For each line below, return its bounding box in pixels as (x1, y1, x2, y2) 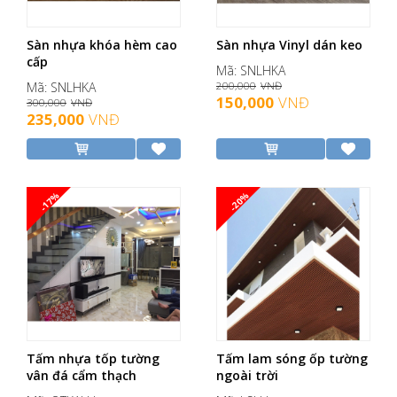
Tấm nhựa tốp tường (27, 350, 160, 368)
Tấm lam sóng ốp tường (216, 350, 368, 368)
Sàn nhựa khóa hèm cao (27, 36, 177, 54)
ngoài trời (216, 367, 278, 385)
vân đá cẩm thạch (27, 367, 136, 385)
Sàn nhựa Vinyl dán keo (216, 36, 362, 54)
